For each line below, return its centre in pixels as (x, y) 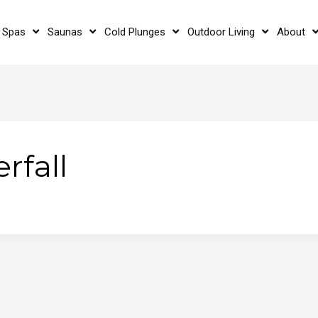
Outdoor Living (221, 32)
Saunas (65, 32)
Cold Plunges (135, 32)
